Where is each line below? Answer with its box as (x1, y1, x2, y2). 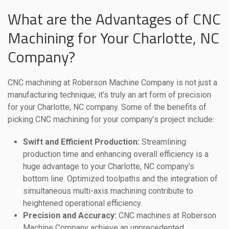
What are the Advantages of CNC (8, 7, 221, 31)
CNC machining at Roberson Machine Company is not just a (8, 78, 217, 88)
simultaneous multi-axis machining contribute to (23, 186, 193, 196)
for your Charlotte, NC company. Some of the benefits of (8, 102, 207, 112)
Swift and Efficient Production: (23, 137, 140, 147)
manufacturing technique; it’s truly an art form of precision (8, 90, 211, 100)
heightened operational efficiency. (23, 198, 142, 209)
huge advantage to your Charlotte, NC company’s (23, 162, 194, 172)
